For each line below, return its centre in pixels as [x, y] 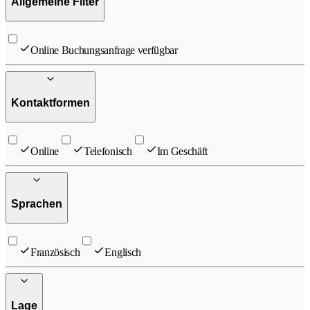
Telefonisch [108, 151]
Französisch [55, 253]
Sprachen [37, 204]
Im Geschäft [182, 151]
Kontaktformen [51, 103]
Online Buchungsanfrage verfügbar [104, 50]
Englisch [123, 253]
